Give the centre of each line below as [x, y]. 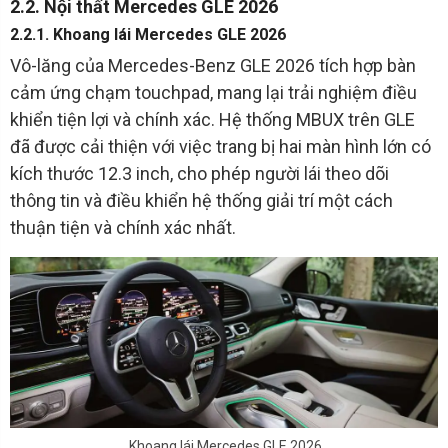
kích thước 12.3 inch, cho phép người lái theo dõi [199, 173]
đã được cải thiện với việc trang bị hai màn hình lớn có [220, 146]
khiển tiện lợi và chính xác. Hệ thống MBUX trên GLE [212, 119]
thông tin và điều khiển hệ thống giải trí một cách [201, 200]
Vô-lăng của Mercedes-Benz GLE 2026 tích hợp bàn [213, 65]
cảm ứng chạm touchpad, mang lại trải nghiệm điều [213, 92]
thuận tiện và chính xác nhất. [123, 227]
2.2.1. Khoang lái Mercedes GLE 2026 [148, 34]
